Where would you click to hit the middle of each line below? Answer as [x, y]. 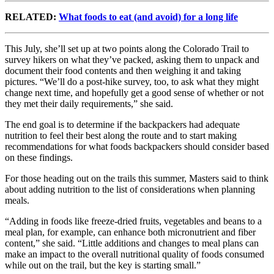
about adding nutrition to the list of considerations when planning [130, 189]
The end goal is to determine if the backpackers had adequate [122, 124]
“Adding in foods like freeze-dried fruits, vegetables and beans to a [133, 221]
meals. [17, 200]
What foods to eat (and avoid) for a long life [148, 17]
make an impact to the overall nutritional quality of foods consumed [135, 254]
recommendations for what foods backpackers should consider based [137, 146]
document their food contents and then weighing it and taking [123, 70]
